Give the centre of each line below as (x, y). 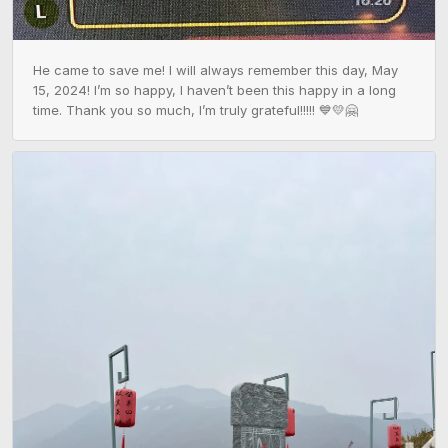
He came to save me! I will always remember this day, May (215, 70)
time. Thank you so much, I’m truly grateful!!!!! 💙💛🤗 (195, 110)
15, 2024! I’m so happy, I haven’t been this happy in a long (214, 90)
